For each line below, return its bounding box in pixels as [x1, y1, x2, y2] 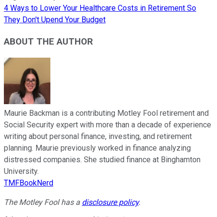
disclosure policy [82, 197, 139, 207]
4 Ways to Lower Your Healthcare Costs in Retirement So [4, 3, 196, 13]
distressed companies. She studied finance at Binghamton [4, 155, 201, 164]
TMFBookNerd [4, 178, 53, 187]
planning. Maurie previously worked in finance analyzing [4, 143, 191, 153]
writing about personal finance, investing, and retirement [4, 131, 192, 141]
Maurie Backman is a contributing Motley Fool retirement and [4, 108, 209, 118]
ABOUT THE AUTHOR [4, 36, 93, 47]
